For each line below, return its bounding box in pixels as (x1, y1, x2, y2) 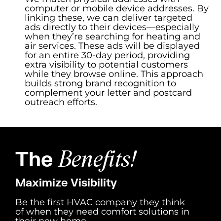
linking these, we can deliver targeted (25, 12, 192, 23)
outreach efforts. (25, 96, 97, 108)
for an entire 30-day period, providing (25, 49, 190, 61)
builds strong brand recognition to (25, 77, 176, 89)
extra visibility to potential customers (25, 59, 188, 70)
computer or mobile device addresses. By (25, 2, 209, 14)
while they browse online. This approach (25, 68, 203, 79)
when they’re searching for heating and (25, 31, 200, 42)
